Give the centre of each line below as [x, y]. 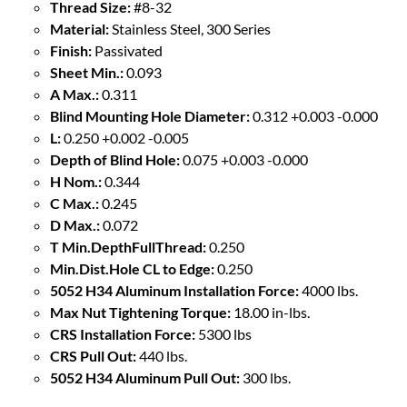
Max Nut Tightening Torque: [140, 313]
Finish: [71, 51]
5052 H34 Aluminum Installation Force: [174, 291]
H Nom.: [76, 182]
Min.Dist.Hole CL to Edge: [132, 269]
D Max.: [75, 225]
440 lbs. [162, 356]
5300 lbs [223, 334]
